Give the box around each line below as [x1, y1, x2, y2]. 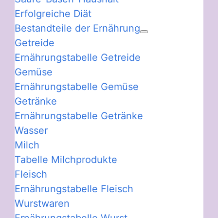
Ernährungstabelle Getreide [15, 52, 141, 64]
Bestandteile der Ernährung [15, 22, 140, 35]
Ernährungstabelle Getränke [15, 110, 143, 122]
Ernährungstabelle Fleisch [15, 183, 133, 195]
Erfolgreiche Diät [15, 8, 91, 20]
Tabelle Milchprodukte [15, 154, 117, 166]
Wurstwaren [15, 198, 70, 210]
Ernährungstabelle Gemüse [15, 81, 139, 93]
